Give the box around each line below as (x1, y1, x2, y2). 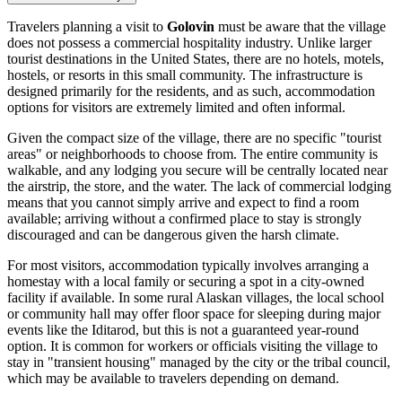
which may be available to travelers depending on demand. (7, 370, 339, 386)
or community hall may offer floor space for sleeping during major (7, 305, 380, 321)
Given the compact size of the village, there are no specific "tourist (7, 129, 381, 145)
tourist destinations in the (7, 50, 151, 66)
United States (151, 50, 226, 66)
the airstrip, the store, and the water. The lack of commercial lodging (7, 178, 391, 194)
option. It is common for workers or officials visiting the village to (7, 337, 378, 354)
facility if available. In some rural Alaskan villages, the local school (7, 289, 384, 305)
